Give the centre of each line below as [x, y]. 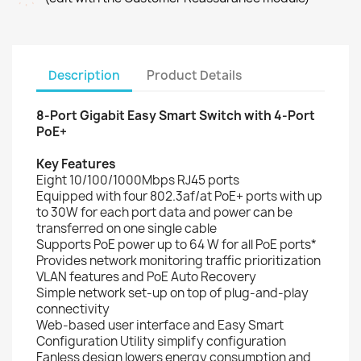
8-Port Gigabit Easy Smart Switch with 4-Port [176, 116]
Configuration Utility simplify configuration [161, 341]
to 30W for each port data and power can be [164, 212]
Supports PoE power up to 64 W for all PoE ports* [176, 245]
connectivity [73, 309]
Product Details [195, 75]
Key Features [76, 164]
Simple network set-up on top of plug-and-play [172, 293]
